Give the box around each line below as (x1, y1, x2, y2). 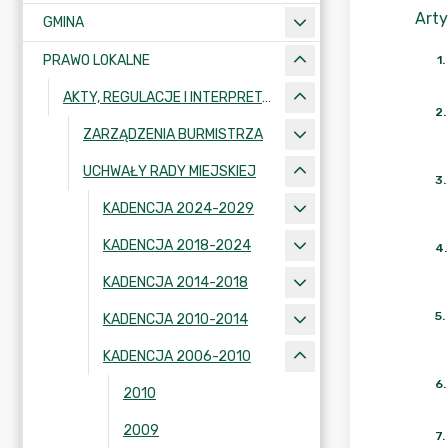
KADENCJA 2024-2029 (103, 200, 254, 217)
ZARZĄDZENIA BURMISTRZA (83, 126, 263, 143)
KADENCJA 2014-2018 (103, 274, 248, 291)
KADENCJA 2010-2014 (103, 311, 248, 328)
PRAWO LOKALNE (43, 52, 150, 69)
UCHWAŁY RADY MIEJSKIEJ (83, 163, 256, 180)
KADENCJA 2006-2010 (103, 348, 251, 365)
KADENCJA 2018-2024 (103, 237, 251, 254)
